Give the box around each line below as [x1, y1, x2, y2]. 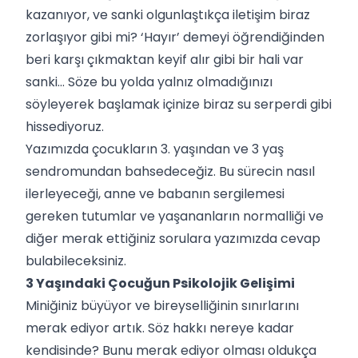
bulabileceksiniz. [26, 251, 129, 270]
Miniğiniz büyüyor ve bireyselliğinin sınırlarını [26, 296, 299, 315]
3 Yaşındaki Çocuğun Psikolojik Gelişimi [26, 273, 295, 292]
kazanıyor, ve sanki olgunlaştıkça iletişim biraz [26, 5, 310, 24]
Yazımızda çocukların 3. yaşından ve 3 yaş [26, 139, 284, 158]
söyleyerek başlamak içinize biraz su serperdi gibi [26, 94, 332, 113]
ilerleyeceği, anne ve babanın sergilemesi [26, 184, 284, 203]
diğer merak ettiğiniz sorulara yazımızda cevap [26, 229, 320, 248]
